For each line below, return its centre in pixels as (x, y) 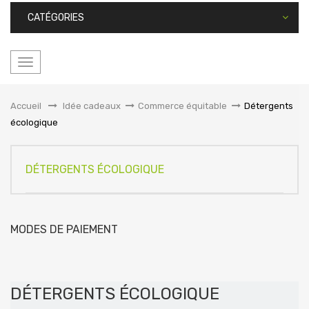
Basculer (43, 64)
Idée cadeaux (92, 106)
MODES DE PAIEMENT (64, 229)
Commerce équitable (182, 106)
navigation (48, 98)
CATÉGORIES (56, 18)
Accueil (26, 106)
